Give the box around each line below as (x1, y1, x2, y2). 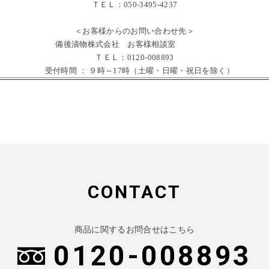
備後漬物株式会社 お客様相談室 (45, 40, 224, 49)
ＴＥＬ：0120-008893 (95, 53, 174, 62)
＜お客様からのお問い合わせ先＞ (74, 26, 195, 35)
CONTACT (88, 181, 181, 202)
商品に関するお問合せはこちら (74, 225, 195, 234)
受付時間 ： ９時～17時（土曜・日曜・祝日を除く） (35, 66, 234, 75)
